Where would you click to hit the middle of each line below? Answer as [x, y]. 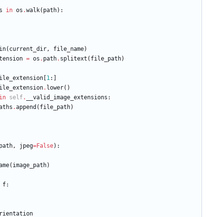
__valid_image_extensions [67, 98]
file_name [69, 49]
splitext [74, 59]
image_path [30, 165]
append [26, 107]
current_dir [28, 49]
